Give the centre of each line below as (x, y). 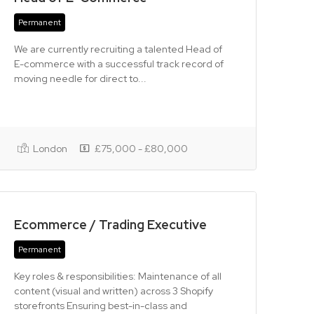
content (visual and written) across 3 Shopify (113, 291)
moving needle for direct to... (80, 78)
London (49, 149)
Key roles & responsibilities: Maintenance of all (117, 276)
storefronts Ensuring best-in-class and (100, 306)
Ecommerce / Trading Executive (110, 225)
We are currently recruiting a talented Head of (118, 49)
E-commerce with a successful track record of (118, 64)
